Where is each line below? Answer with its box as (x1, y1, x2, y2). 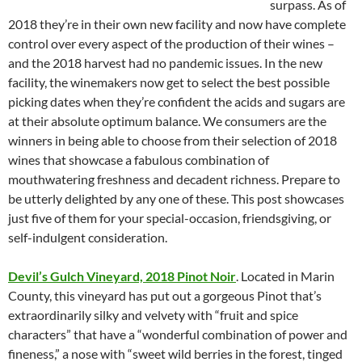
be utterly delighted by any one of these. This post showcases (8, 190, 344, 206)
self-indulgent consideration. (8, 229, 167, 245)
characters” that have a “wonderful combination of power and (8, 326, 347, 342)
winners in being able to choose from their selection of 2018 (8, 132, 337, 148)
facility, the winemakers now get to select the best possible (8, 74, 330, 90)
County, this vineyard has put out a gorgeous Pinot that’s (8, 287, 322, 303)
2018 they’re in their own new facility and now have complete (8, 15, 346, 32)
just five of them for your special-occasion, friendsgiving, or (8, 209, 331, 225)
